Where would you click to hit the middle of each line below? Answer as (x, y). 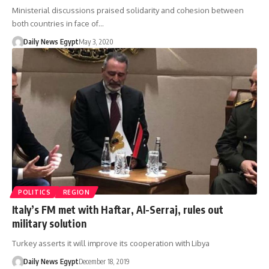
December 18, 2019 (104, 262)
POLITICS (35, 192)
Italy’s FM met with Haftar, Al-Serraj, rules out (118, 210)
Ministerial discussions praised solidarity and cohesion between (128, 10)
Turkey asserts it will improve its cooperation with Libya (111, 243)
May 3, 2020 (96, 41)
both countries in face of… (58, 23)
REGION (76, 192)
